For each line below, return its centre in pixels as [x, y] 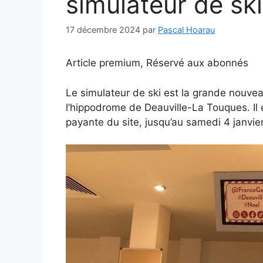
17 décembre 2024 [103, 30]
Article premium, [106, 63]
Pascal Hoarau [186, 30]
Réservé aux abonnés [197, 63]
